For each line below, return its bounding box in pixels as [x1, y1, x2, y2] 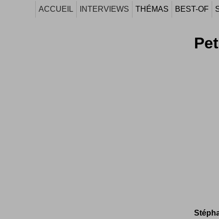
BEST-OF [175, 5, 209, 13]
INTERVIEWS [80, 5, 129, 13]
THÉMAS [135, 5, 169, 13]
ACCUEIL [39, 5, 73, 13]
